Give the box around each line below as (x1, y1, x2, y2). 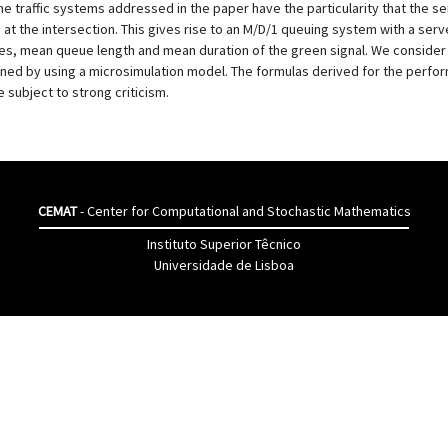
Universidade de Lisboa (154, 256, 294, 274)
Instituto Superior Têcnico (147, 235, 301, 253)
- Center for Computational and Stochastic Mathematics (76, 202, 411, 220)
